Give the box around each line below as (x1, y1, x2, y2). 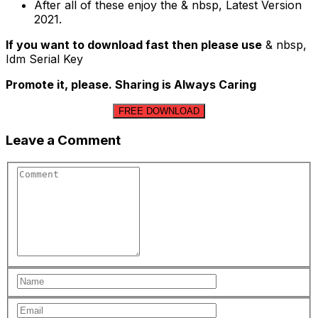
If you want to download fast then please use (6, 38, 262, 53)
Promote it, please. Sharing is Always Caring (6, 77, 256, 92)
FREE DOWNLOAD (119, 106, 199, 117)
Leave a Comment (6, 131, 121, 148)
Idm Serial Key (6, 52, 83, 67)
